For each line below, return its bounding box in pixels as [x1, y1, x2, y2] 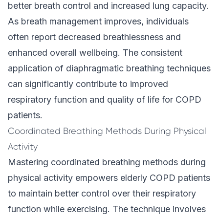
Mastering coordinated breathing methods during [8, 157, 206, 167]
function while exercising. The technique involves [8, 204, 206, 214]
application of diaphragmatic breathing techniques [8, 63, 211, 73]
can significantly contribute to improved [8, 79, 168, 89]
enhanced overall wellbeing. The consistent [8, 47, 182, 58]
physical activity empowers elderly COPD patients [8, 173, 210, 183]
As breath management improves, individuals [8, 16, 189, 26]
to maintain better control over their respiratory [8, 188, 196, 198]
